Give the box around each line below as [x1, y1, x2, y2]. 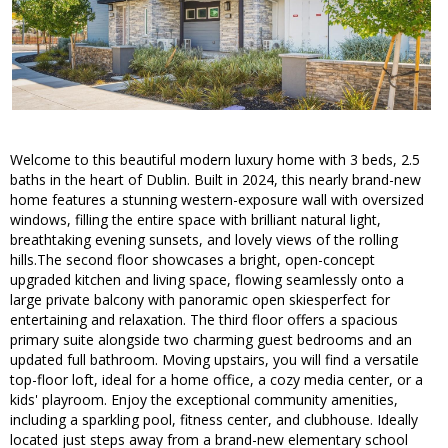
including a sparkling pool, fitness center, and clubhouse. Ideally [10, 410, 418, 430]
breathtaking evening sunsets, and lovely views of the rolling [10, 230, 398, 250]
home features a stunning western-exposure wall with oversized [10, 190, 424, 210]
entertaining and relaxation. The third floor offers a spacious [10, 310, 398, 330]
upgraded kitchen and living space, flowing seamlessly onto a [10, 270, 404, 290]
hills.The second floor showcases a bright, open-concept [10, 250, 375, 270]
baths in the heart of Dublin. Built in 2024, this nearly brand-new [10, 170, 421, 190]
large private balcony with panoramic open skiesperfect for [10, 290, 390, 310]
